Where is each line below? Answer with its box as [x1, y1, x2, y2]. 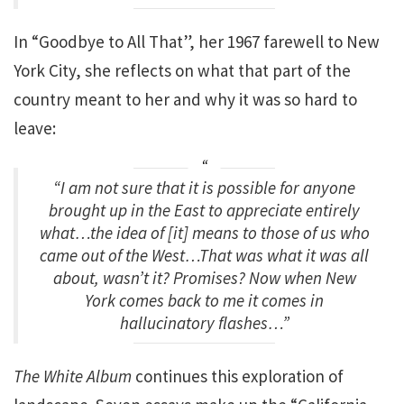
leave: [14, 116, 56, 139]
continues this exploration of [132, 365, 344, 387]
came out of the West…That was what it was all [40, 244, 369, 266]
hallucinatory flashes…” [119, 312, 289, 334]
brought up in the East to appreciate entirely [49, 199, 360, 221]
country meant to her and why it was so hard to [14, 87, 357, 110]
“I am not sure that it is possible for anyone [53, 177, 355, 198]
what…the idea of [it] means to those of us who [39, 222, 370, 243]
